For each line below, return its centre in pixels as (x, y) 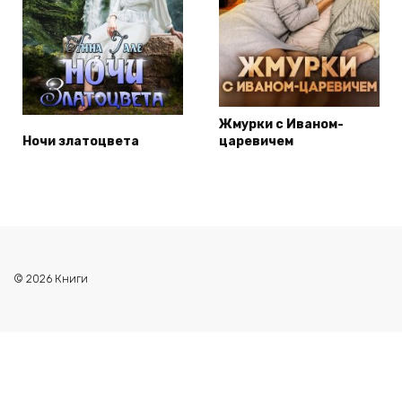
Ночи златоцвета (81, 141)
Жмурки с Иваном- (281, 124)
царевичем (256, 141)
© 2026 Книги (51, 278)
